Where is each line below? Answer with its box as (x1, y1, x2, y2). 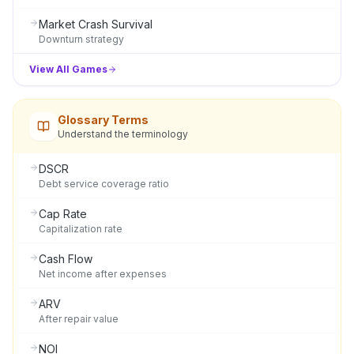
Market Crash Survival (39, 17, 153, 31)
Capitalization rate (39, 223, 122, 235)
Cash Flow (39, 252, 92, 265)
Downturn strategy (39, 33, 124, 45)
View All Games (29, 63, 107, 75)
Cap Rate (39, 207, 87, 220)
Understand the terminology (58, 128, 188, 140)
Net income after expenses (39, 268, 167, 280)
